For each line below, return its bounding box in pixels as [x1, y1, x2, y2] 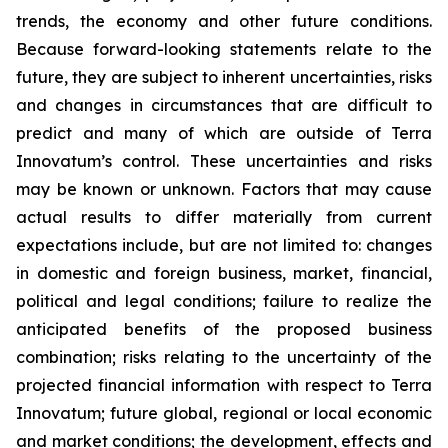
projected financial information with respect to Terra [16, 375, 432, 395]
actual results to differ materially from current [16, 207, 432, 227]
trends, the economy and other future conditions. [16, 11, 432, 31]
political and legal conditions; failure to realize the [16, 291, 432, 311]
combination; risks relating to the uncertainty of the [16, 347, 432, 367]
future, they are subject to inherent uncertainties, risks [16, 67, 432, 87]
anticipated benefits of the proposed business [16, 319, 432, 339]
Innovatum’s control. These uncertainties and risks [16, 151, 432, 171]
